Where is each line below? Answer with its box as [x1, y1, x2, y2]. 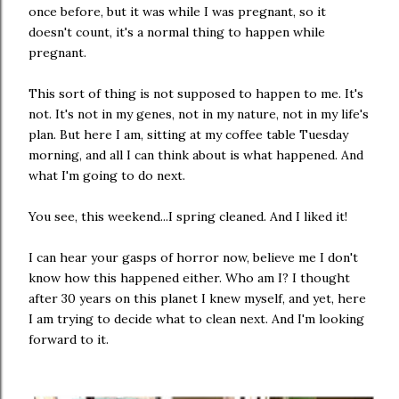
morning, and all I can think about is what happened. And [28, 147, 363, 163]
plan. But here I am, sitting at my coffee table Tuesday [28, 126, 348, 142]
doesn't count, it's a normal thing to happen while [28, 24, 325, 40]
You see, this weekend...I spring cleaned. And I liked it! [28, 208, 347, 224]
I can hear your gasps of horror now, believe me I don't [28, 249, 358, 265]
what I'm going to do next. [28, 167, 185, 183]
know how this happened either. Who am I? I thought [28, 270, 350, 286]
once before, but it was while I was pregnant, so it [28, 4, 326, 20]
